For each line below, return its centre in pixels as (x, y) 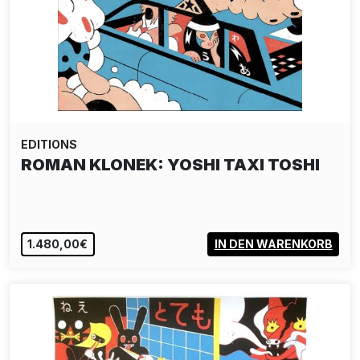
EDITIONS (49, 144)
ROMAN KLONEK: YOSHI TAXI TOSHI (170, 165)
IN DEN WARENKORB (273, 244)
